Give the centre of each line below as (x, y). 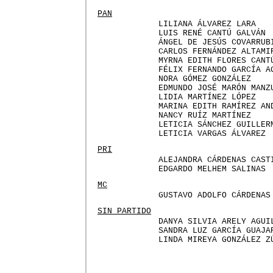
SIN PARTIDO (124, 211)
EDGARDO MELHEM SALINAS (212, 169)
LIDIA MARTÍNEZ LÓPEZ (207, 97)
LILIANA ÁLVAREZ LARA (207, 24)
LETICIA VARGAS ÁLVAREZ (212, 134)
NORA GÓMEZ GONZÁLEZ (205, 79)
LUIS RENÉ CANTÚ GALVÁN (212, 33)
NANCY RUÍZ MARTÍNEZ (205, 115)
